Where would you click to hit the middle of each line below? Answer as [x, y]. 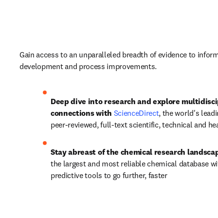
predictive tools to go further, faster [109, 175]
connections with [82, 113]
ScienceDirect [136, 113]
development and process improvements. [89, 66]
